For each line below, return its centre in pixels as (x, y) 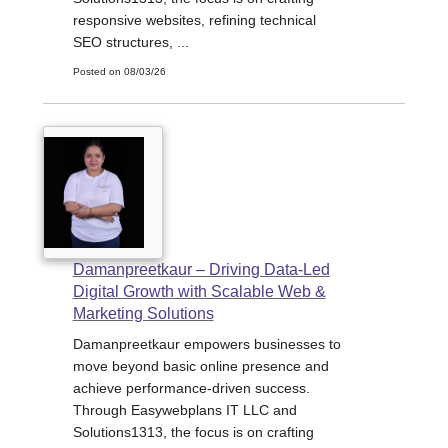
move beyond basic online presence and (200, 365)
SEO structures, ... (130, 42)
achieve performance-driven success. (191, 387)
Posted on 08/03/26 (119, 72)
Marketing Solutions (143, 313)
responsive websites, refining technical (194, 20)
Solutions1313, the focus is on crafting (193, 431)
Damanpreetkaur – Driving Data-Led (201, 269)
